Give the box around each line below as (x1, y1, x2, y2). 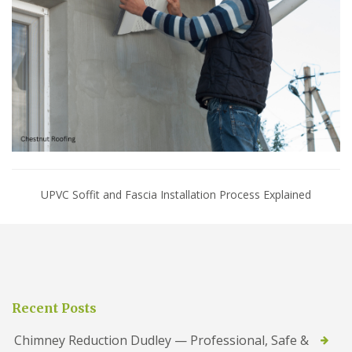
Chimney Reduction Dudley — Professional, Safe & (14, 332, 309, 350)
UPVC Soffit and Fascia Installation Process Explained (41, 187, 311, 203)
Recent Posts (12, 300, 97, 317)
